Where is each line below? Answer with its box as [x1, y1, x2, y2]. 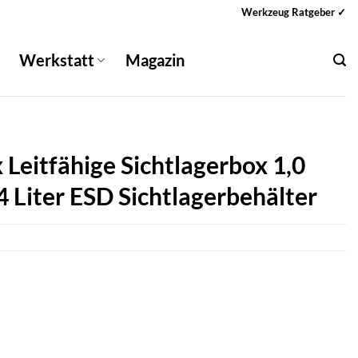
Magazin [125, 50, 185, 70]
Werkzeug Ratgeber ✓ [241, 5, 346, 18]
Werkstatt [19, 50, 95, 70]
